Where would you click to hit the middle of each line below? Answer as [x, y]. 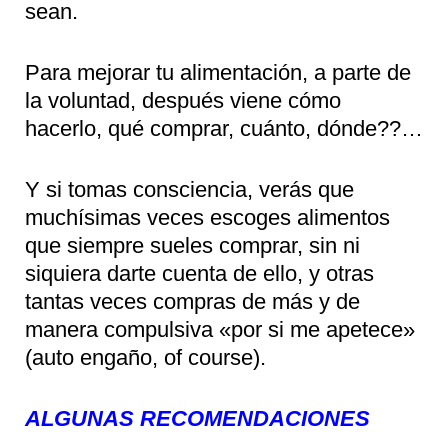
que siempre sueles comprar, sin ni [192, 245]
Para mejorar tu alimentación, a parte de [218, 72]
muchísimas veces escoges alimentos [207, 217]
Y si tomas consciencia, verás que [189, 189]
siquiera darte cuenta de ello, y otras [199, 273]
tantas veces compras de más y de [192, 301]
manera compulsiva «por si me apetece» [220, 329]
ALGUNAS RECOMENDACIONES [197, 418]
